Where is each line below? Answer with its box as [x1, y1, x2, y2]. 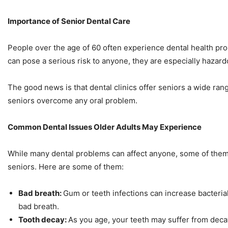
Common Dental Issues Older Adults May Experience [8, 122, 203, 132]
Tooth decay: [18, 215, 68, 225]
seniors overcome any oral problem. [8, 96, 139, 106]
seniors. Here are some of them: [8, 162, 126, 172]
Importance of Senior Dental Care [8, 16, 132, 26]
